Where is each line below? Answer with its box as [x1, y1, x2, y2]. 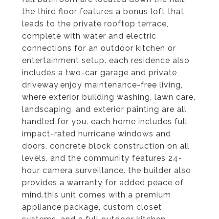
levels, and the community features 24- [22, 153, 182, 163]
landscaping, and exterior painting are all [22, 105, 187, 114]
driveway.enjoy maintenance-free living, [22, 80, 183, 89]
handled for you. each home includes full [22, 117, 188, 126]
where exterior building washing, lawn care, [22, 92, 196, 102]
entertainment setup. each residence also [22, 56, 190, 65]
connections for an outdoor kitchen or [22, 44, 176, 53]
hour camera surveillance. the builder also [22, 166, 191, 175]
